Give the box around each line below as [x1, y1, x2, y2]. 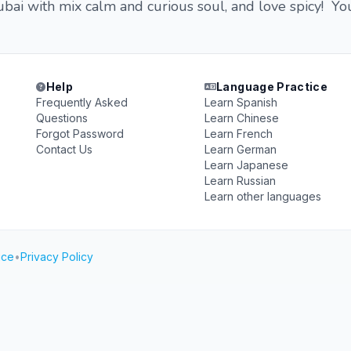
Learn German [204, 143, 277, 156]
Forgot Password [36, 127, 125, 140]
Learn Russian [204, 174, 276, 187]
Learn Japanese [204, 158, 288, 172]
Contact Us [36, 143, 93, 156]
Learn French [204, 127, 273, 140]
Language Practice [216, 80, 328, 93]
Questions [36, 111, 89, 125]
